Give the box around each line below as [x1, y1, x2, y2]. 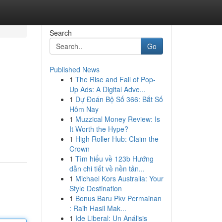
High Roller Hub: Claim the [75, 134, 159, 144]
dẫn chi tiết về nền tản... [69, 164, 145, 173]
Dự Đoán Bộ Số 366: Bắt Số [75, 94, 163, 104]
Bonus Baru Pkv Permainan [75, 193, 162, 203]
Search [49, 28, 72, 38]
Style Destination [69, 183, 122, 193]
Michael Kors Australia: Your [75, 173, 164, 183]
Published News [49, 64, 100, 74]
